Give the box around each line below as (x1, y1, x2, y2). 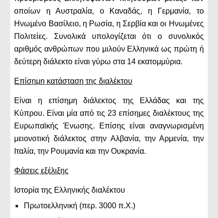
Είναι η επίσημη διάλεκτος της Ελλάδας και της (14, 96, 204, 105)
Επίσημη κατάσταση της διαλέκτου (14, 77, 133, 85)
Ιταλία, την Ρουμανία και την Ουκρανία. (14, 147, 146, 155)
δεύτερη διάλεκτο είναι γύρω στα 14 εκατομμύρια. (14, 57, 185, 66)
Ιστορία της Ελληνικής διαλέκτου (14, 186, 126, 194)
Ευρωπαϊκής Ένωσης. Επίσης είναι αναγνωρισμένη (14, 122, 204, 130)
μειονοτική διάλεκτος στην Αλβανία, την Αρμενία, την (14, 134, 204, 143)
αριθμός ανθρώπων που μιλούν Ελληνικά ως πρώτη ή (14, 45, 204, 53)
